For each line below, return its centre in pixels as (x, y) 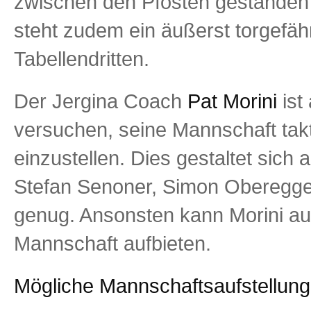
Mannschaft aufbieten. (112, 243)
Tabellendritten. (82, 59)
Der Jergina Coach (98, 101)
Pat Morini (229, 101)
